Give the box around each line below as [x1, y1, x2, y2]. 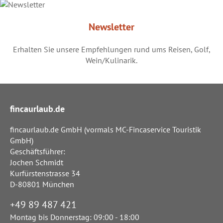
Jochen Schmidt [10, 157, 63, 168]
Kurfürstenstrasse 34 [10, 168, 80, 179]
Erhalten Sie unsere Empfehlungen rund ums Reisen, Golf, [12, 44, 211, 55]
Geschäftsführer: [10, 146, 65, 157]
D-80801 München [10, 179, 74, 190]
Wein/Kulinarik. [86, 55, 137, 66]
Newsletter [89, 20, 134, 34]
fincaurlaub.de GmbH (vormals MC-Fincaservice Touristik [10, 124, 201, 135]
